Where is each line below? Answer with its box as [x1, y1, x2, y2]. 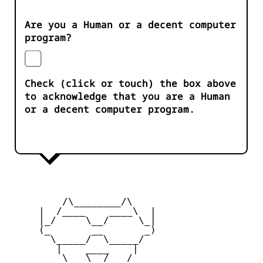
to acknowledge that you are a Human [25, 90, 230, 103]
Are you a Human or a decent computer [25, 18, 236, 32]
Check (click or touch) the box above [25, 77, 236, 90]
